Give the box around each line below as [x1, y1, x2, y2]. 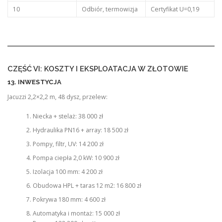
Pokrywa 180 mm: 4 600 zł [32, 195, 106, 204]
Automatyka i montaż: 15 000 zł [32, 209, 120, 218]
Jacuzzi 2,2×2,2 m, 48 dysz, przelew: [7, 93, 108, 102]
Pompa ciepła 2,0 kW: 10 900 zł [32, 153, 119, 162]
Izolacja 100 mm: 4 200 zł [32, 167, 103, 176]
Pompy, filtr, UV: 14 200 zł [32, 139, 104, 148]
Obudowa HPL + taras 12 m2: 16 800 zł [32, 181, 141, 190]
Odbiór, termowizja [81, 4, 138, 13]
